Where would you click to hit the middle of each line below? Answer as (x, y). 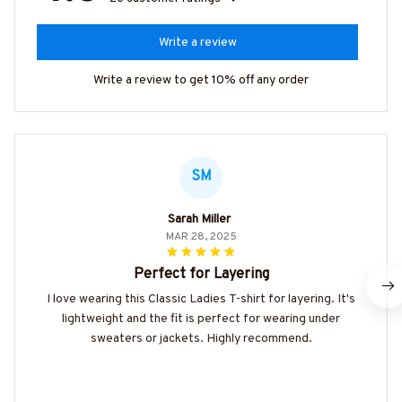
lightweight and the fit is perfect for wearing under (201, 319)
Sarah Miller (199, 219)
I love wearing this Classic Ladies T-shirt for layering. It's (201, 299)
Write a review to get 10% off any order (201, 80)
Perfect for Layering (201, 274)
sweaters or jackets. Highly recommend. (201, 338)
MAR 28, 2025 (201, 236)
